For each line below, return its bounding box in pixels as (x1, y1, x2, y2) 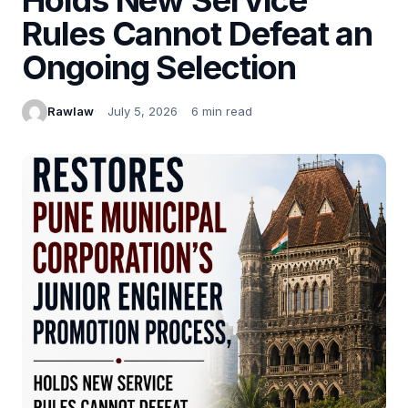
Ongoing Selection (22, 46, 296, 87)
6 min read (191, 104, 252, 119)
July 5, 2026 (107, 104, 178, 119)
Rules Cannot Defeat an (22, 13, 373, 54)
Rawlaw (47, 104, 94, 119)
